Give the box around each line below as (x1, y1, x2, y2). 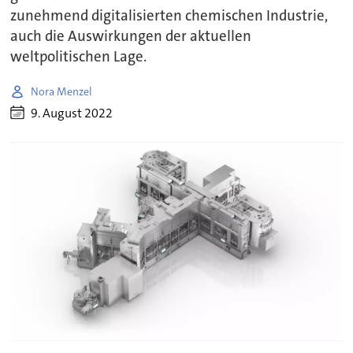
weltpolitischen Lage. (10, 47, 147, 67)
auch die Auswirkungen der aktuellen (10, 27, 252, 46)
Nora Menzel (31, 84, 93, 98)
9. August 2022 (31, 104, 113, 121)
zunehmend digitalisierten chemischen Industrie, (10, 6, 329, 26)
